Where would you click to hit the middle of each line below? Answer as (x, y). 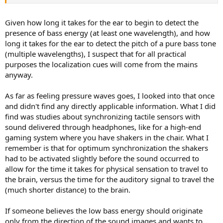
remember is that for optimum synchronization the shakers (107, 148)
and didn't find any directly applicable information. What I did (110, 106)
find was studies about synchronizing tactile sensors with (103, 117)
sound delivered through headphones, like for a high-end (103, 127)
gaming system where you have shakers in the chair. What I (107, 138)
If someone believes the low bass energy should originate (104, 211)
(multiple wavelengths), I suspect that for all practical (96, 54)
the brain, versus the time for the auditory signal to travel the (110, 179)
